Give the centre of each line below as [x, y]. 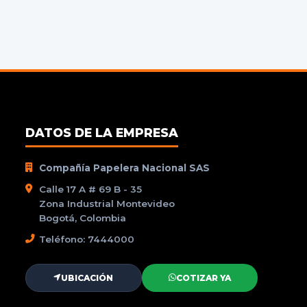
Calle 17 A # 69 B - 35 [90, 189]
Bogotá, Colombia [82, 218]
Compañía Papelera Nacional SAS [124, 168]
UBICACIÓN [87, 278]
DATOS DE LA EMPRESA [101, 132]
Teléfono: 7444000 [86, 239]
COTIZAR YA [204, 278]
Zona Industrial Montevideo [107, 203]
